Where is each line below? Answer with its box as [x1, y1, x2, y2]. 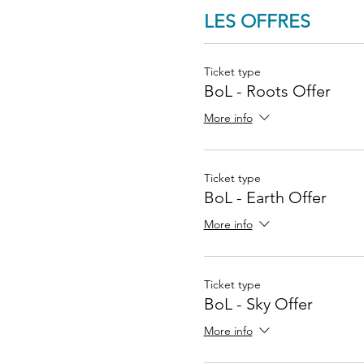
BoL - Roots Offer [203, 80, 331, 101]
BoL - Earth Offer [203, 187, 327, 207]
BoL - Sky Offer [203, 293, 313, 314]
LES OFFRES [203, 11, 310, 32]
